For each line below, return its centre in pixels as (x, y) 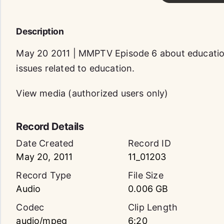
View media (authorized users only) (92, 93)
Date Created (45, 143)
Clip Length (153, 207)
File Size (146, 175)
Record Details (50, 126)
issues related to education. (75, 68)
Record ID (149, 143)
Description (40, 31)
